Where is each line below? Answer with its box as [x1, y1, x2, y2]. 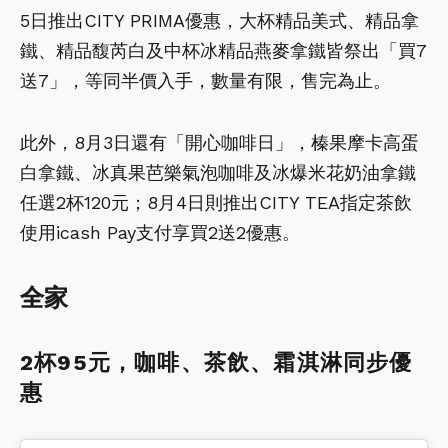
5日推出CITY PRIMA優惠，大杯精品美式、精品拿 [20, 9, 419, 31]
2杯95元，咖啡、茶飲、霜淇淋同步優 [20, 349, 413, 375]
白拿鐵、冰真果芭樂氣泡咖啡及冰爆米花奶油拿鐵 [20, 161, 416, 183]
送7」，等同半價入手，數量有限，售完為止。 [20, 69, 391, 91]
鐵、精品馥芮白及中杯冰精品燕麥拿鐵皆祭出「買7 [20, 39, 427, 61]
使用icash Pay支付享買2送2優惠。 [20, 221, 300, 243]
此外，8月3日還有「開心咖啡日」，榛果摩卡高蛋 [20, 131, 419, 153]
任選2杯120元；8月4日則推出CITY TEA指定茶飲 [20, 191, 412, 213]
